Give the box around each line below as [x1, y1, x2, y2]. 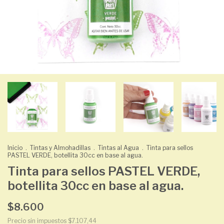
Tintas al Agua [98, 144, 139, 151]
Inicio [7, 144, 22, 151]
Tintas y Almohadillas [30, 144, 90, 151]
